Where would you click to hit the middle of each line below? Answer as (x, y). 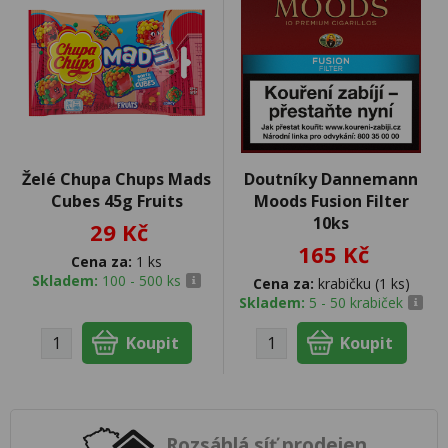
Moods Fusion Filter (331, 201)
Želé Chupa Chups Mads (116, 179)
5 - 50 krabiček (356, 302)
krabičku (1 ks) (361, 283)
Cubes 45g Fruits (116, 201)
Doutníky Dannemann (331, 179)
